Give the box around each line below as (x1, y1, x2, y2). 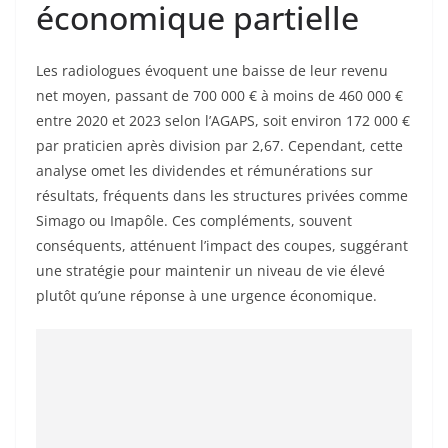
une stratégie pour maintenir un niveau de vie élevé (36, 261, 385, 281)
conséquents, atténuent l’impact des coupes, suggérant (36, 236, 408, 256)
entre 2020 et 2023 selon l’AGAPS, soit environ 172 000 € (36, 111, 410, 131)
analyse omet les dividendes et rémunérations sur (36, 161, 373, 181)
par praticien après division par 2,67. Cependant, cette (36, 136, 403, 156)
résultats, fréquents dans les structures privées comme (36, 186, 408, 206)
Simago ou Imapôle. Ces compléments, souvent (36, 211, 352, 231)
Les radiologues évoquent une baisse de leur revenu (36, 61, 388, 81)
